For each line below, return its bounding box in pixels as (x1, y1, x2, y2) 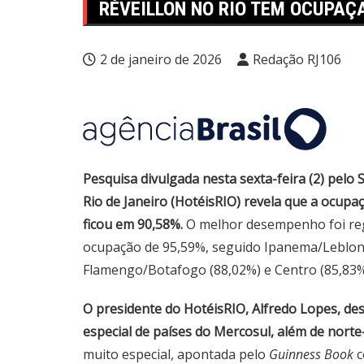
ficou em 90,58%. (83, 215, 186, 233)
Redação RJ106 (253, 50, 341, 68)
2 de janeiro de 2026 (100, 50, 222, 68)
